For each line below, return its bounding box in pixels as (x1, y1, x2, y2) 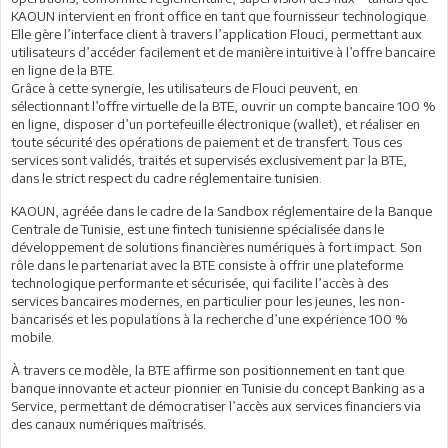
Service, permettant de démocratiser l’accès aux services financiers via (11, 397, 421, 414)
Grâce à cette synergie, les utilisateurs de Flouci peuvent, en (11, 79, 358, 96)
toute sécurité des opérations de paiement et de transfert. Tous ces (11, 133, 402, 150)
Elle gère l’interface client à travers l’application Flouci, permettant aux (11, 25, 422, 42)
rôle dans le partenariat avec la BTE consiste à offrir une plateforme (11, 256, 403, 273)
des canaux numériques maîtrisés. (11, 415, 206, 432)
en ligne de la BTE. (11, 61, 115, 78)
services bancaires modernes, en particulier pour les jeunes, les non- (11, 292, 405, 309)
